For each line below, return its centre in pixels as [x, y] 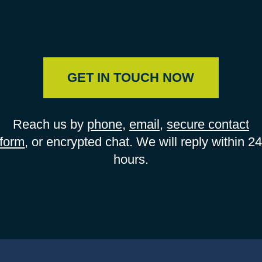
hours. [131, 159]
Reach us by [50, 124]
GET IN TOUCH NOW [131, 77]
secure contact [208, 124]
